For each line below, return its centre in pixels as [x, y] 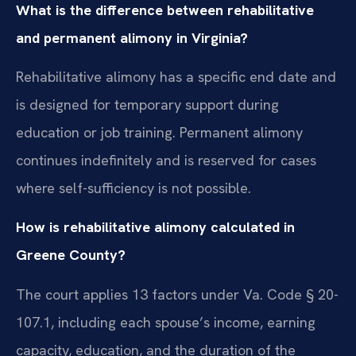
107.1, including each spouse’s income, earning [166, 322]
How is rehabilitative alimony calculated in [155, 227]
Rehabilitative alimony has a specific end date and [176, 76]
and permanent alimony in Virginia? [132, 37]
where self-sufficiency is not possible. [133, 188]
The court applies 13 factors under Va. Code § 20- [177, 294]
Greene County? [71, 255]
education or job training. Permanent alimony [159, 132]
